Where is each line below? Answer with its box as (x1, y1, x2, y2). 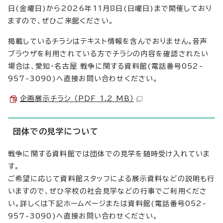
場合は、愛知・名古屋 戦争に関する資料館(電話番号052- (8, 63, 203, 70)
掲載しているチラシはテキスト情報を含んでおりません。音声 (8, 38, 208, 45)
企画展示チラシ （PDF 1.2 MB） (20, 95, 134, 102)
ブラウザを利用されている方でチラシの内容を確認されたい (8, 50, 209, 57)
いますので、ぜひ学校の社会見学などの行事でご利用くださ (8, 188, 208, 195)
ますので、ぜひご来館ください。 (8, 17, 113, 24)
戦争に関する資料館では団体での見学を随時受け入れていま (8, 150, 211, 157)
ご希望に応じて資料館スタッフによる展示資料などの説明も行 (8, 175, 215, 182)
